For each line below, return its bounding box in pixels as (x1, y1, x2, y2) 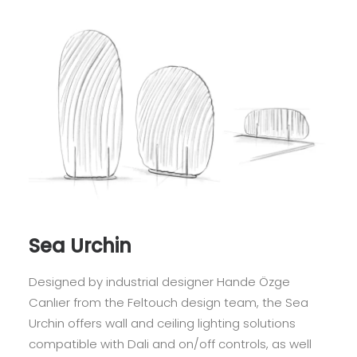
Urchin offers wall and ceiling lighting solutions (29, 315, 296, 331)
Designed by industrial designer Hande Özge (29, 273, 290, 290)
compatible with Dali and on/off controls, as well (29, 335, 312, 352)
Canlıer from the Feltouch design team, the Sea (29, 294, 308, 311)
